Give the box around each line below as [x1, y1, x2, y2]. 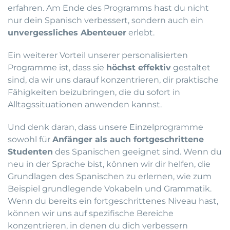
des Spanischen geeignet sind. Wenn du [53, 147, 222, 157]
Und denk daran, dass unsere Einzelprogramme [8, 122, 203, 132]
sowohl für [8, 135, 52, 145]
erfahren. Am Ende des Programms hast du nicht [8, 3, 209, 13]
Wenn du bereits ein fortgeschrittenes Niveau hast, [8, 196, 218, 206]
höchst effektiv [106, 63, 171, 73]
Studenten [8, 147, 53, 157]
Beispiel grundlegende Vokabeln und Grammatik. [8, 184, 212, 194]
